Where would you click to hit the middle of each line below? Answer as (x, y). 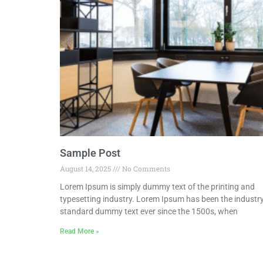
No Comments (145, 168)
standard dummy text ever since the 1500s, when (149, 211)
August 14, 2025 (86, 168)
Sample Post (90, 153)
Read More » (80, 231)
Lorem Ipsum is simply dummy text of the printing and (157, 186)
